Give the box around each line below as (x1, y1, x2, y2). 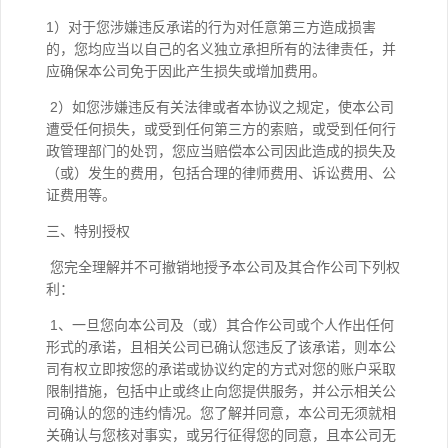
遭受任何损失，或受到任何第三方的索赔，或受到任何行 (46, 121, 396, 137)
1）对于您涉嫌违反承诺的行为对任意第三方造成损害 (46, 19, 376, 35)
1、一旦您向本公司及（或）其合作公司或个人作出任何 (46, 317, 394, 333)
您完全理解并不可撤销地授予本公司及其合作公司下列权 (46, 259, 400, 275)
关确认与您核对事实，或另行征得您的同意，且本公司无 (46, 427, 396, 443)
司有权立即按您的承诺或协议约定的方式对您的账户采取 (46, 361, 396, 377)
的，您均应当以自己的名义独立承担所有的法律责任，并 (46, 41, 396, 57)
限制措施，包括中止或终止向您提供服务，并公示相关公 (46, 383, 396, 399)
